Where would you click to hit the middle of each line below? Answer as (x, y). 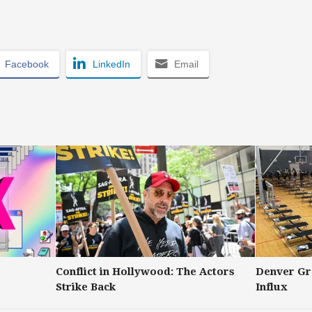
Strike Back (86, 287)
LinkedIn (111, 64)
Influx (271, 287)
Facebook (27, 64)
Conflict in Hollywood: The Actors (146, 272)
